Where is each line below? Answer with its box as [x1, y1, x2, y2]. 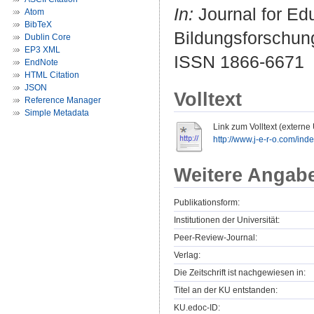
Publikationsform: [174, 198, 240, 208]
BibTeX [25, 20, 52, 29]
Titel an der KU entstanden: [174, 285, 278, 296]
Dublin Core [25, 32, 71, 42]
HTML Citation [25, 70, 79, 80]
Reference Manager [25, 95, 101, 105]
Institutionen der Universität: [174, 215, 280, 226]
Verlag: [174, 250, 200, 261]
